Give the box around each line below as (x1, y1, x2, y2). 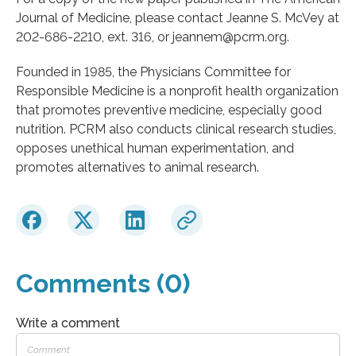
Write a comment (16, 315, 120, 331)
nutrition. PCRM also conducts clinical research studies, (16, 121, 336, 137)
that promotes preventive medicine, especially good (16, 102, 322, 118)
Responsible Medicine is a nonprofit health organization (16, 83, 339, 99)
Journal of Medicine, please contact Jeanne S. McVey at (16, 10, 339, 25)
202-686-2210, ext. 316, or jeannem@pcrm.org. (16, 29, 289, 44)
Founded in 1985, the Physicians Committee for (16, 64, 291, 79)
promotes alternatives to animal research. (16, 159, 259, 175)
